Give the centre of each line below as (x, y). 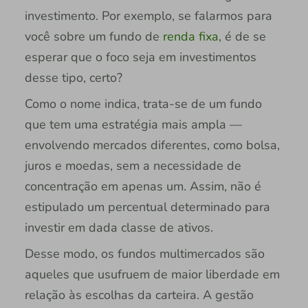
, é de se (242, 36)
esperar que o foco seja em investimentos (140, 57)
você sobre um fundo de (93, 36)
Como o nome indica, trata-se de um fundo (143, 103)
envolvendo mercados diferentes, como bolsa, (152, 145)
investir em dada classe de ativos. (120, 227)
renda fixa (190, 36)
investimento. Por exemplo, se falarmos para (148, 15)
